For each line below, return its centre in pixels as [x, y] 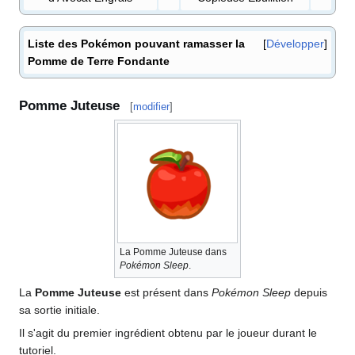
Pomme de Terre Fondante [99, 61]
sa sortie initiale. [59, 310]
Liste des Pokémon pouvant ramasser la [136, 43]
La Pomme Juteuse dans [173, 252]
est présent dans [166, 293]
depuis [309, 293]
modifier [151, 107]
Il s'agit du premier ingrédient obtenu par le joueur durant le [168, 333]
